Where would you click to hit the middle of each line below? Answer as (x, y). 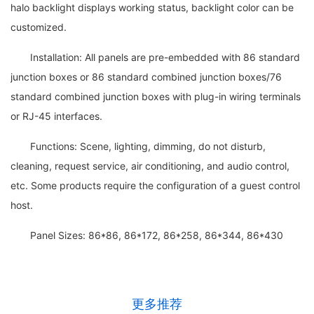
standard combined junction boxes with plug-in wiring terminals (156, 96)
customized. (39, 27)
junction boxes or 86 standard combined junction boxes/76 (146, 77)
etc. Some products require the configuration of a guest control (155, 185)
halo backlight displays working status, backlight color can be (152, 7)
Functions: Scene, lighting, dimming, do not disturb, (138, 146)
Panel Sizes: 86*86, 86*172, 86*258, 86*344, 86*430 (147, 235)
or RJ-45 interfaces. (56, 116)
